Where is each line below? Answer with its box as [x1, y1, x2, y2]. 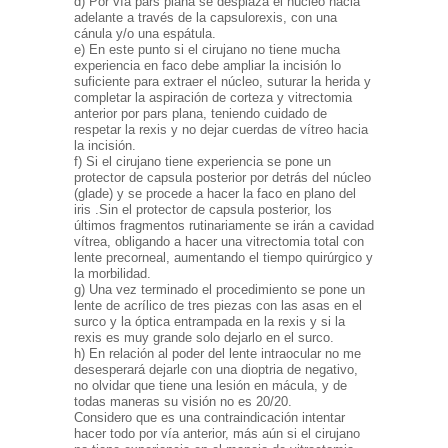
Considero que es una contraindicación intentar [74, 410, 345, 426]
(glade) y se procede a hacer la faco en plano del [74, 186, 356, 202]
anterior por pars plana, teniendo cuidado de [74, 106, 327, 122]
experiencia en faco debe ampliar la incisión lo [74, 58, 341, 74]
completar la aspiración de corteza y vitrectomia [74, 90, 352, 106]
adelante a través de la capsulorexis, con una [74, 10, 337, 26]
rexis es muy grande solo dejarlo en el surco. [74, 330, 334, 346]
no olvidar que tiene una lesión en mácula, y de [74, 378, 347, 394]
